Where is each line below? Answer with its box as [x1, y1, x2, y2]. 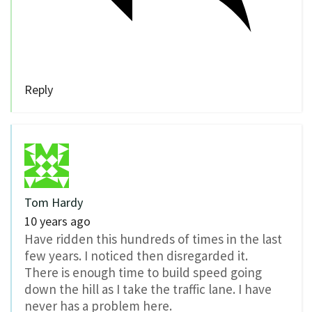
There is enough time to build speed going [24, 263, 262, 281]
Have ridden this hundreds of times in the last [24, 230, 282, 247]
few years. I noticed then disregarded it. [24, 247, 248, 264]
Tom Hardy [24, 194, 83, 210]
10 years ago [24, 212, 91, 229]
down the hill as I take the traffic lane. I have [24, 280, 272, 297]
